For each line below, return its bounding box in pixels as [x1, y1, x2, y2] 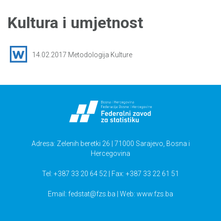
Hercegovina [91, 149, 130, 157]
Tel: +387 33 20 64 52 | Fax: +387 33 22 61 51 [42, 169, 179, 178]
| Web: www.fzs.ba [115, 189, 173, 198]
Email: [48, 189, 68, 198]
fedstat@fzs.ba [68, 189, 115, 198]
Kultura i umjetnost [7, 13, 143, 33]
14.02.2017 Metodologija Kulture [32, 50, 132, 59]
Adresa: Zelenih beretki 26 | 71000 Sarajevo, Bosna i [31, 139, 190, 147]
